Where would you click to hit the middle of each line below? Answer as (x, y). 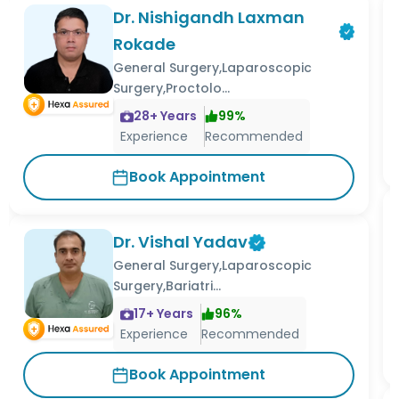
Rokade (145, 45)
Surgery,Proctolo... (172, 89)
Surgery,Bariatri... (167, 286)
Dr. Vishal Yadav (181, 242)
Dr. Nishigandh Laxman (209, 18)
